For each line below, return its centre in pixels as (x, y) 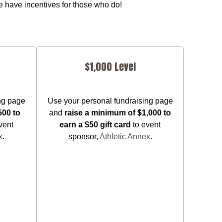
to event (146, 124)
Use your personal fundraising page (110, 101)
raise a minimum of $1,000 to (118, 112)
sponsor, (84, 136)
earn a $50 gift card (95, 124)
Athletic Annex (125, 136)
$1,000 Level (110, 66)
